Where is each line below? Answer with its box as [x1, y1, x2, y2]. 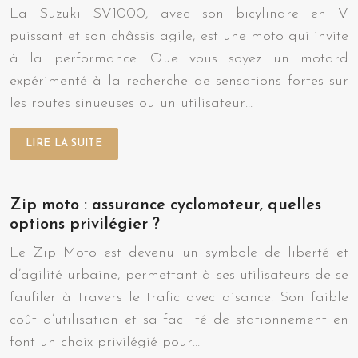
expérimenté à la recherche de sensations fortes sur [10, 73, 348, 89]
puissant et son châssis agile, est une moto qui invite [10, 28, 348, 44]
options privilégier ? [10, 216, 160, 233]
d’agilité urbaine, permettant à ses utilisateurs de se [10, 267, 348, 283]
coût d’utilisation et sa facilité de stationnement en [10, 312, 348, 328]
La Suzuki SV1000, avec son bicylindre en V [10, 6, 348, 22]
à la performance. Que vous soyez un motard [10, 50, 348, 66]
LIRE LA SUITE [26, 137, 102, 149]
